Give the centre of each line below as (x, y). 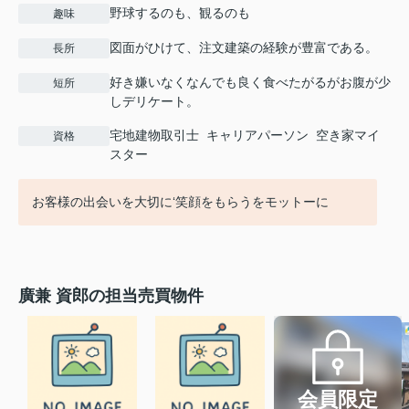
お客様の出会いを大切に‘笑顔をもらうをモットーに (180, 201)
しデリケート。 (154, 101)
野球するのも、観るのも (180, 12)
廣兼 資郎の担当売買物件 (111, 295)
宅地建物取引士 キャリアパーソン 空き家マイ (245, 135)
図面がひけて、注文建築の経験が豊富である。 (244, 47)
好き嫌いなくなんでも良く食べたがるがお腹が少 (250, 82)
